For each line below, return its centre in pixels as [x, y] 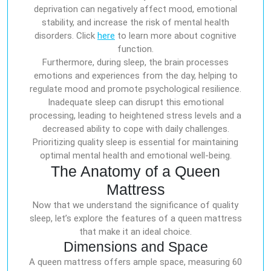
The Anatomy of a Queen [135, 171]
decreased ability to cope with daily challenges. [135, 129]
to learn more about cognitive [176, 35]
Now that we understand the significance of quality [135, 205]
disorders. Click [66, 35]
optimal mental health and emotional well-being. [135, 155]
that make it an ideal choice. [135, 231]
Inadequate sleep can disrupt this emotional [135, 102]
